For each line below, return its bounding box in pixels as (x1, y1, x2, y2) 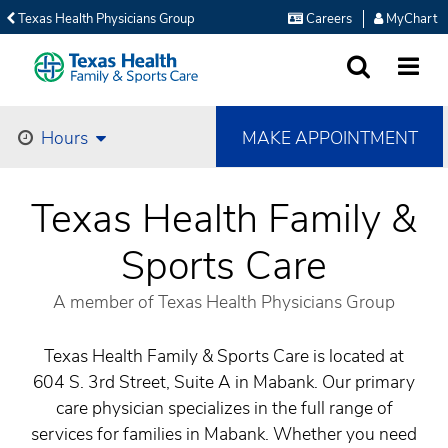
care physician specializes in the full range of (55, 396, 393, 420)
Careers (303, 10, 352, 28)
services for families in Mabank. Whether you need (31, 422, 417, 446)
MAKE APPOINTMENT (241, 125, 418, 150)
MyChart (383, 10, 437, 28)
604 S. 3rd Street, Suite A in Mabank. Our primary (33, 370, 415, 394)
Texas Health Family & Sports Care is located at (44, 344, 404, 368)
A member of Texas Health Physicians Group (53, 290, 395, 314)
